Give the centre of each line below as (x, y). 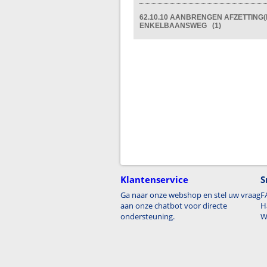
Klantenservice (154, 179)
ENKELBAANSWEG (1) (180, 26)
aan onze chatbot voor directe (174, 206)
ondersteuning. (148, 216)
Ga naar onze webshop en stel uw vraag (190, 195)
